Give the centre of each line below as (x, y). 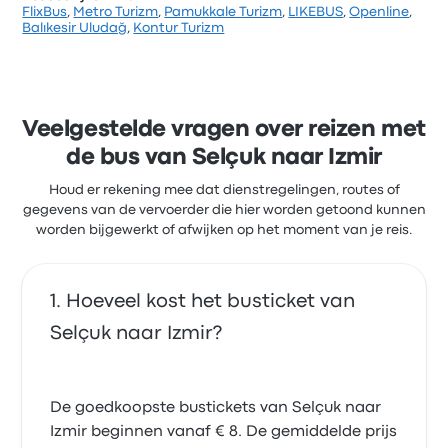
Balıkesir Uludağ (75, 28)
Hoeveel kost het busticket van (211, 301)
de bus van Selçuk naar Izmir (224, 158)
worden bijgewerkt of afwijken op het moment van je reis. (224, 230)
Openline (379, 12)
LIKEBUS (316, 12)
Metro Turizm (116, 12)
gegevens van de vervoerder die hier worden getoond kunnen (224, 210)
